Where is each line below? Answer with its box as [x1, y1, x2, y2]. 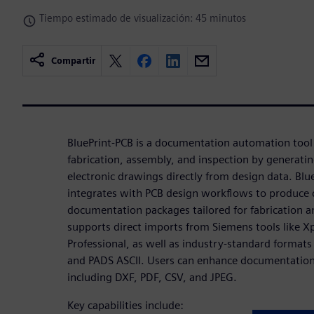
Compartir [51, 55, 95, 67]
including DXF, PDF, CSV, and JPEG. [67, 271, 237, 285]
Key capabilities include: [67, 299, 184, 313]
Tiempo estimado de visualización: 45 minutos [39, 12, 246, 25]
